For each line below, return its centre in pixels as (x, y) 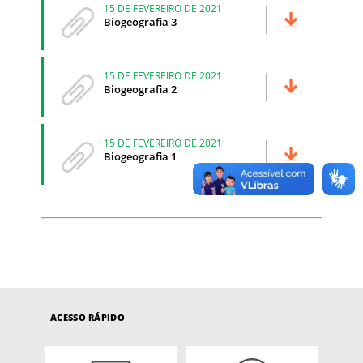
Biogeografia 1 (140, 156)
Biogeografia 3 (140, 21)
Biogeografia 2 (140, 89)
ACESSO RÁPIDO (88, 317)
